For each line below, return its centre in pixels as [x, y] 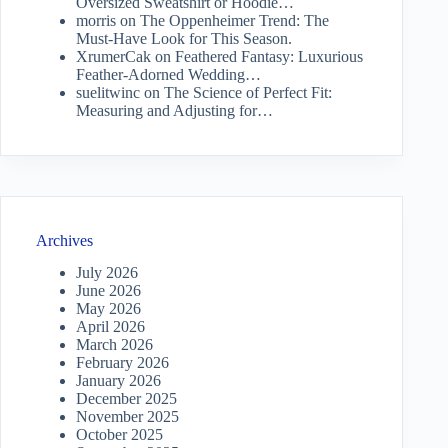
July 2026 [107, 273]
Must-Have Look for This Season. [184, 38]
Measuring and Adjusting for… [174, 110]
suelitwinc [108, 92]
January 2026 [118, 381]
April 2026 [110, 327]
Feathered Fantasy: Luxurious [269, 56]
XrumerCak [113, 56]
